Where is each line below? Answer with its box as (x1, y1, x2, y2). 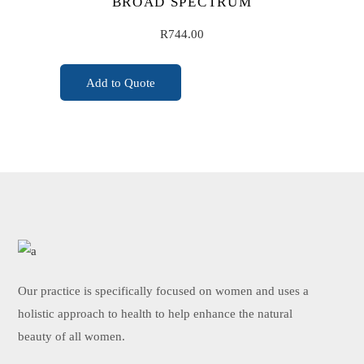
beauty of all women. (18, 330, 126, 343)
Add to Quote (86, 76, 155, 89)
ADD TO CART (145, 90, 219, 101)
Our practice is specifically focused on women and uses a (18, 284, 310, 297)
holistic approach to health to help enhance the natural (18, 307, 293, 320)
